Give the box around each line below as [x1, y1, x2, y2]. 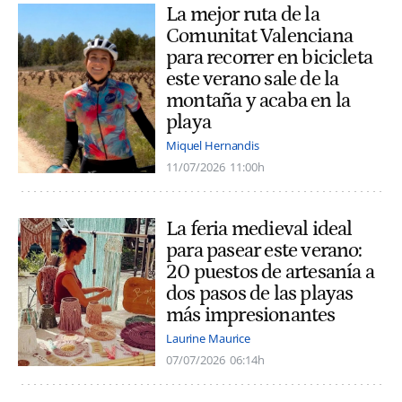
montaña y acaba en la [166, 88, 351, 112]
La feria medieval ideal [166, 217, 353, 241]
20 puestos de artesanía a [166, 260, 374, 284]
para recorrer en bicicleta [166, 45, 373, 69]
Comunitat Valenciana [166, 23, 353, 48]
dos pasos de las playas [166, 282, 354, 306]
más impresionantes [166, 303, 336, 328]
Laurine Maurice [166, 330, 251, 347]
